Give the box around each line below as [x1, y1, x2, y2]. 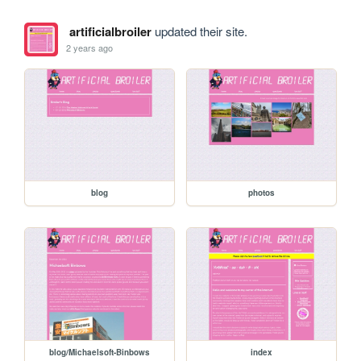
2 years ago [66, 41, 114, 55]
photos [248, 187, 276, 199]
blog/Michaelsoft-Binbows [49, 346, 151, 359]
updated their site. [151, 22, 247, 39]
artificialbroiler [68, 22, 151, 40]
